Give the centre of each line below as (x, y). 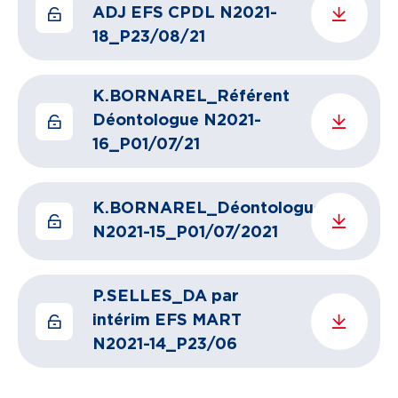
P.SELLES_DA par (166, 297)
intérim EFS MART (167, 321)
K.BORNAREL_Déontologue (208, 209)
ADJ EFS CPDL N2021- (185, 13)
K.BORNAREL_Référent (191, 97)
